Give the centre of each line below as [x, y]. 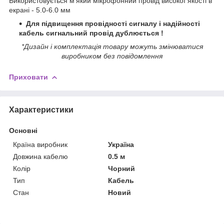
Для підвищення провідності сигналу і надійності [113, 23]
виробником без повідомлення [112, 56]
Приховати [28, 77]
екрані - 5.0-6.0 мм [40, 10]
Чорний [122, 168]
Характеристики [41, 109]
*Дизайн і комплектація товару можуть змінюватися [112, 46]
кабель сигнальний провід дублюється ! [91, 33]
